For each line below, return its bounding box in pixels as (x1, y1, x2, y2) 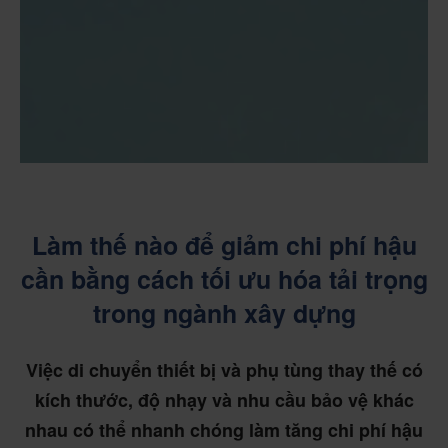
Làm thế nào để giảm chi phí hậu (31, 227, 417, 263)
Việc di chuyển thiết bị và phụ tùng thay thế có (25, 357, 423, 383)
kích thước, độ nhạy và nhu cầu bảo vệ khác (34, 387, 414, 413)
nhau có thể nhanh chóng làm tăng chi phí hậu (25, 417, 423, 443)
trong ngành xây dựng (92, 295, 356, 331)
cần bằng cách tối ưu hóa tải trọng (20, 261, 428, 297)
